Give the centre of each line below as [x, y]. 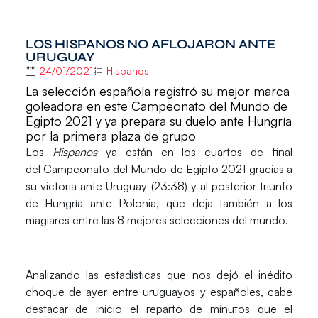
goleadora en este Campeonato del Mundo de [156, 105]
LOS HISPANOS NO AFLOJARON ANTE [150, 44]
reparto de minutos [198, 308]
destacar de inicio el [86, 308]
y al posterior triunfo [240, 186]
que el [271, 308]
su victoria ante [66, 186]
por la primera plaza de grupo [110, 135]
